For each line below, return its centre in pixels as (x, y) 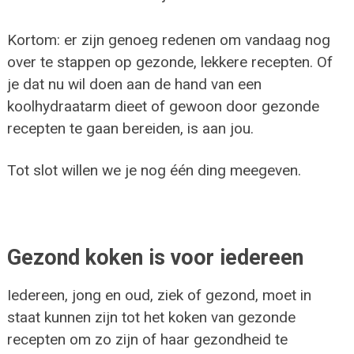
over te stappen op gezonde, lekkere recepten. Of (169, 62)
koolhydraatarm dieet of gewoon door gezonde (163, 107)
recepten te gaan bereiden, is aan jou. (130, 129)
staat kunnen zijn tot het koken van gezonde (151, 318)
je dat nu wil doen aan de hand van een (134, 85)
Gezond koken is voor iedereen (155, 258)
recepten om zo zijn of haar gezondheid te (147, 340)
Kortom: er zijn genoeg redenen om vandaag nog (168, 40)
